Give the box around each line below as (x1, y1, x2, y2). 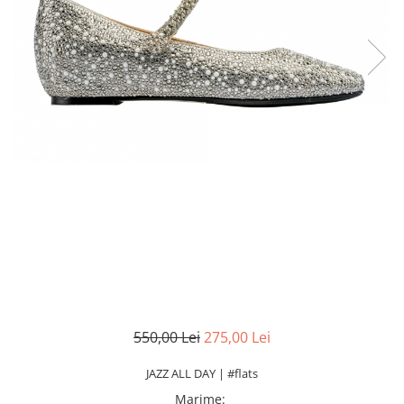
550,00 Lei (133, 327, 200, 347)
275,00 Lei (204, 327, 271, 347)
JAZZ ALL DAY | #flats (146, 365, 258, 381)
